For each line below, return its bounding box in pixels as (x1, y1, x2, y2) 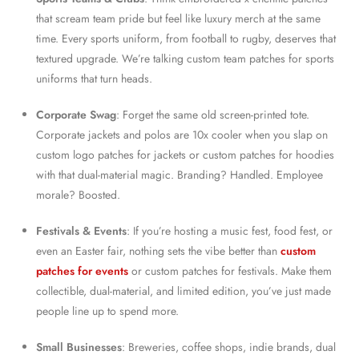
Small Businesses (36, 338, 122, 355)
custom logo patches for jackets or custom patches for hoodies (36, 146, 334, 163)
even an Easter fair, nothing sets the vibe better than (36, 242, 280, 259)
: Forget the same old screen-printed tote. (116, 106, 309, 123)
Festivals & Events (36, 222, 127, 239)
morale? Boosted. (36, 186, 120, 203)
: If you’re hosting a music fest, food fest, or (127, 222, 333, 239)
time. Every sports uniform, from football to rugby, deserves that (36, 30, 336, 46)
